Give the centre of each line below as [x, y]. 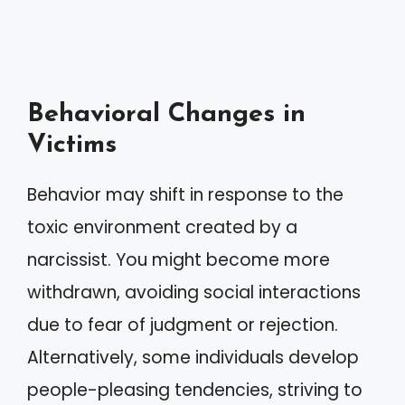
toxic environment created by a [162, 227]
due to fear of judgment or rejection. [183, 325]
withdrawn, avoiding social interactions [194, 292]
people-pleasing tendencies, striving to [195, 390]
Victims [72, 145]
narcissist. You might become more [179, 259]
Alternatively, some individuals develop [193, 357]
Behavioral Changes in [166, 114]
